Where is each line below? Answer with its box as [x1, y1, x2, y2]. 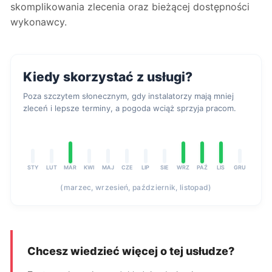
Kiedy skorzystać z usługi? [23, 69, 192, 84]
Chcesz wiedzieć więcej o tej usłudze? [27, 245, 234, 257]
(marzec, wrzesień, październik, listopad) [60, 183, 212, 192]
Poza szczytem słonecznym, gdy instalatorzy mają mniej [23, 91, 234, 101]
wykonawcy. [10, 16, 67, 28]
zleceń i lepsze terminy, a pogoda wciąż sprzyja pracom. [23, 103, 236, 113]
